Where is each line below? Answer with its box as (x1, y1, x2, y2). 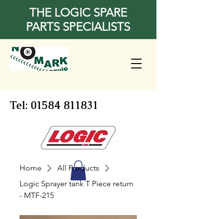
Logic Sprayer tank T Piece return (20, 178, 133, 188)
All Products (57, 163, 99, 173)
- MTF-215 (20, 190, 54, 200)
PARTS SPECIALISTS (26, 20, 130, 34)
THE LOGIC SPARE (29, 5, 127, 20)
